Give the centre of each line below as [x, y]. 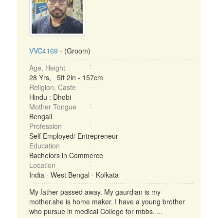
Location [42, 165]
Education [45, 145]
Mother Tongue [53, 107]
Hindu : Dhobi [50, 97]
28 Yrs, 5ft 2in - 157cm [66, 77]
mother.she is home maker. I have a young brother [107, 201]
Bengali [41, 116]
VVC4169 [44, 51]
